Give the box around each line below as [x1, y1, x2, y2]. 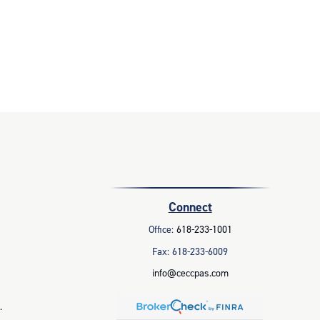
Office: [148, 223, 176, 236]
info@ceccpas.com [151, 266, 229, 280]
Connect [168, 199, 212, 216]
